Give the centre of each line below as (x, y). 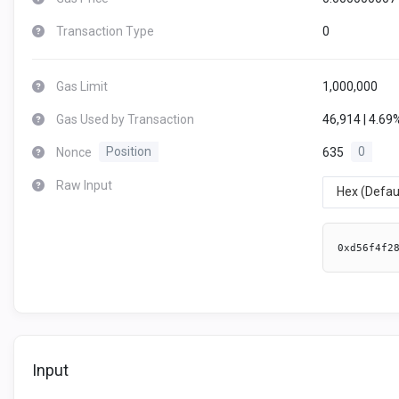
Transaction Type (105, 31)
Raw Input (84, 185)
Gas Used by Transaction (125, 119)
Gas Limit (82, 86)
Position (129, 152)
